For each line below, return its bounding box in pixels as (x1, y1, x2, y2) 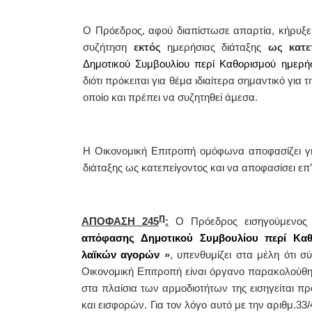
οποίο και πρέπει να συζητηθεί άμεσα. (83, 92, 258, 104)
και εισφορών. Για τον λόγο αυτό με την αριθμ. (81, 299, 297, 311)
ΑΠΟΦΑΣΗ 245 (81, 215, 159, 227)
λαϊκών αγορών (81, 249, 164, 260)
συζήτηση (83, 42, 134, 54)
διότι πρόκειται (83, 75, 153, 87)
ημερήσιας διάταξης (160, 42, 268, 54)
